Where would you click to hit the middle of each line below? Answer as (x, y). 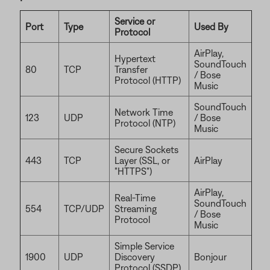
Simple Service (144, 246)
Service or (135, 21)
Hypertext (135, 58)
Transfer (131, 69)
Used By (211, 27)
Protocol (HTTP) (148, 80)
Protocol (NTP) (145, 123)
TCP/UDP (84, 209)
